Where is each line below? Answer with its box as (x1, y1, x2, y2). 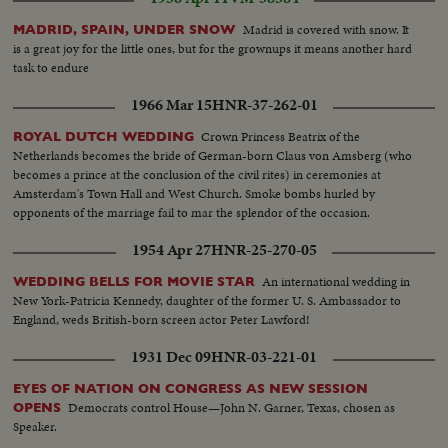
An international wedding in (262, 272, 411, 292)
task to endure (13, 58, 90, 78)
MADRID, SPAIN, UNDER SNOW (13, 22, 240, 38)
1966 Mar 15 (130, 94, 212, 117)
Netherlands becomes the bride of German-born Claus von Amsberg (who (13, 146, 413, 166)
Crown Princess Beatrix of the (201, 127, 361, 147)
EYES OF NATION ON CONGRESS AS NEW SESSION (13, 381, 369, 397)
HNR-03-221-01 (211, 346, 317, 369)
